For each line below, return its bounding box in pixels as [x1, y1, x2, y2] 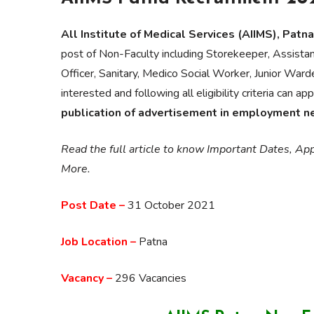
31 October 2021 [128, 198, 215, 213]
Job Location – [61, 234, 136, 250]
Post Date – [61, 198, 128, 213]
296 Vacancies [112, 271, 186, 286]
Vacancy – [61, 271, 112, 286]
